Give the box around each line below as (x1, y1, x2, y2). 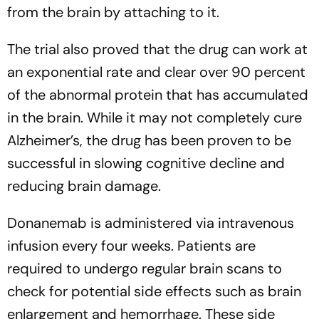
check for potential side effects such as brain (7, 281, 301, 300)
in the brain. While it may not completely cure (7, 108, 302, 127)
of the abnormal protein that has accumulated (7, 85, 308, 104)
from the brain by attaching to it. (7, 2, 219, 21)
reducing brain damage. (7, 176, 161, 195)
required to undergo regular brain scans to (7, 258, 282, 278)
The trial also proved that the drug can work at (7, 39, 308, 58)
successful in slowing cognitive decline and (7, 153, 285, 172)
